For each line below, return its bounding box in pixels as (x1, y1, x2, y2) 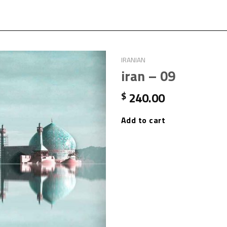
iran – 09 (121, 65, 175, 87)
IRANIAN (121, 55, 145, 65)
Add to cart (121, 114, 166, 127)
